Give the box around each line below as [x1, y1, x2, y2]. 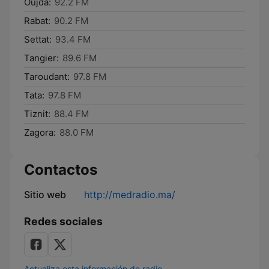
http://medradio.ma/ [84, 189, 175, 201]
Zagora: [24, 127, 56, 138]
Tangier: [24, 52, 59, 64]
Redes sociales [24, 215, 103, 228]
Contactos [24, 161, 97, 178]
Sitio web [24, 189, 66, 201]
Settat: [24, 34, 52, 45]
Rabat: [24, 15, 50, 26]
